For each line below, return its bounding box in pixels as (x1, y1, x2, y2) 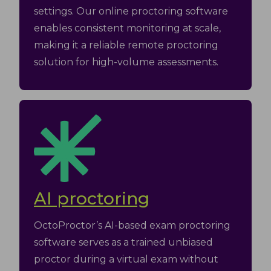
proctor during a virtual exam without (34, 253, 218, 265)
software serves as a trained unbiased (34, 237, 213, 248)
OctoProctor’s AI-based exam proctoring (34, 220, 230, 231)
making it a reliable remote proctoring (34, 39, 218, 51)
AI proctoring (34, 188, 149, 209)
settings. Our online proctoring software (34, 5, 228, 17)
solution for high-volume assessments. (34, 56, 218, 68)
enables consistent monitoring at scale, (34, 22, 221, 34)
